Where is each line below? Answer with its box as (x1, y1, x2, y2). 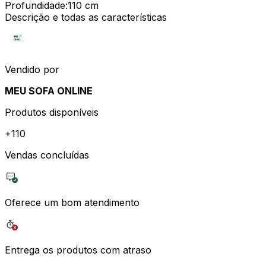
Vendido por (5, 63, 59, 75)
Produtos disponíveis (5, 106, 99, 118)
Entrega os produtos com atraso (5, 243, 151, 256)
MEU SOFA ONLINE (5, 84, 93, 97)
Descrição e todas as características (5, 11, 167, 23)
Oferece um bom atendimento (5, 196, 140, 208)
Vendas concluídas (5, 148, 89, 161)
